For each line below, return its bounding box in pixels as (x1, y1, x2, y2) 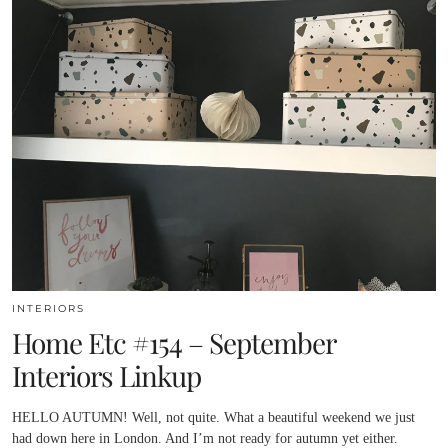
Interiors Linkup (12, 356, 201, 394)
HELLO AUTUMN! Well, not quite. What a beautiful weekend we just (12, 409, 415, 425)
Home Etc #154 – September (12, 323, 335, 361)
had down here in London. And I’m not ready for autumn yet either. (12, 430, 398, 446)
